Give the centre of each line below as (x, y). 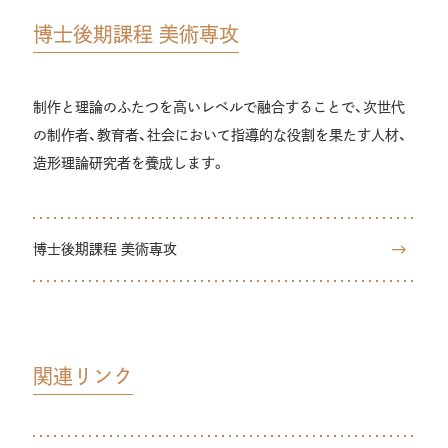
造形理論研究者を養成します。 (129, 163)
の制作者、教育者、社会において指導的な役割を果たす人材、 (220, 135)
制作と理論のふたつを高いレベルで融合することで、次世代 (219, 107)
